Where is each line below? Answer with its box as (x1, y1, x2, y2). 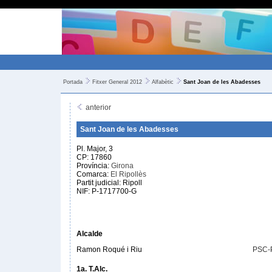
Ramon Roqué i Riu (76, 245, 142, 254)
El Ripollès (110, 170, 146, 178)
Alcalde (76, 229, 103, 238)
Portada (63, 79, 83, 85)
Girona (111, 161, 134, 170)
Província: (76, 161, 111, 170)
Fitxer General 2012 (92, 79, 142, 85)
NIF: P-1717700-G (76, 187, 137, 195)
